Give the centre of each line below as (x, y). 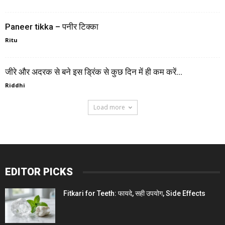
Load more (109, 107)
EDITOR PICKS (39, 172)
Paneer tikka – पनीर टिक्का (52, 27)
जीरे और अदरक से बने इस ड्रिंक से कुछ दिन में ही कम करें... (94, 72)
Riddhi (15, 85)
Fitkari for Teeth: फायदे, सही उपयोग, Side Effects (134, 194)
